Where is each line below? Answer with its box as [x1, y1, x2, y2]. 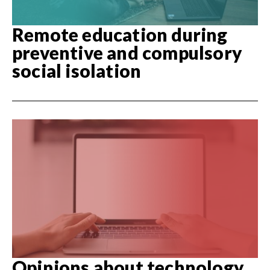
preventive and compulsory [12, 42, 243, 64]
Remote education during [12, 24, 228, 46]
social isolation [12, 60, 142, 82]
